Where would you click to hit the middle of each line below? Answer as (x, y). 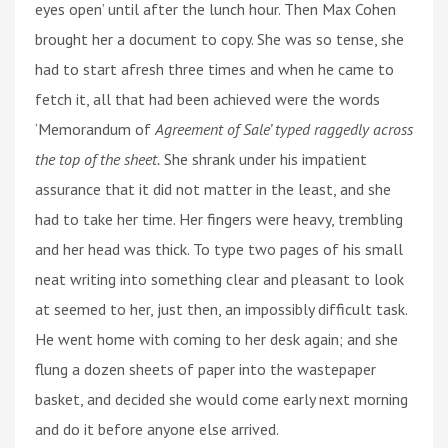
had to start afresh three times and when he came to (214, 68)
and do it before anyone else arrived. (157, 428)
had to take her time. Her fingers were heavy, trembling (219, 218)
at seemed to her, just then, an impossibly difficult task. (221, 308)
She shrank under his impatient (263, 158)
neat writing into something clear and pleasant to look (219, 278)
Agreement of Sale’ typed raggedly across (284, 128)
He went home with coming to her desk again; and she (216, 338)
